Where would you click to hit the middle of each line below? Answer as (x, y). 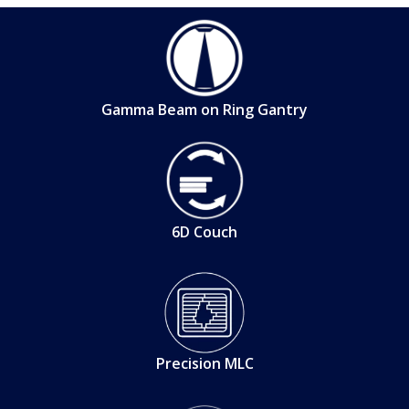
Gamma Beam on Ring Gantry (204, 110)
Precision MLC (204, 364)
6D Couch (204, 231)
